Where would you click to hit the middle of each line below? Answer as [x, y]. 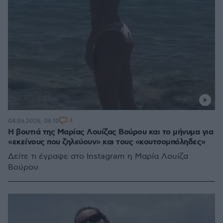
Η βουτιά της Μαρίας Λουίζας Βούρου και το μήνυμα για [111, 132]
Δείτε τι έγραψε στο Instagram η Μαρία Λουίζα [98, 157]
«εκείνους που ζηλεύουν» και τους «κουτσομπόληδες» [107, 142]
